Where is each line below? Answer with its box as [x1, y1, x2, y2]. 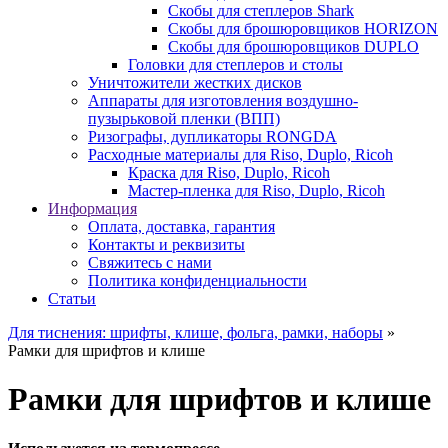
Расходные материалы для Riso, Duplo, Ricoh [88, 145, 393, 163]
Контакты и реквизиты [88, 235, 245, 253]
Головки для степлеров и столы [128, 55, 343, 73]
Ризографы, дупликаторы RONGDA [88, 127, 337, 145]
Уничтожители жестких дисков [88, 73, 302, 91]
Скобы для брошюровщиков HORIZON [168, 19, 438, 37]
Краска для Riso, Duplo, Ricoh [128, 163, 330, 181]
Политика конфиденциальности [88, 271, 307, 289]
